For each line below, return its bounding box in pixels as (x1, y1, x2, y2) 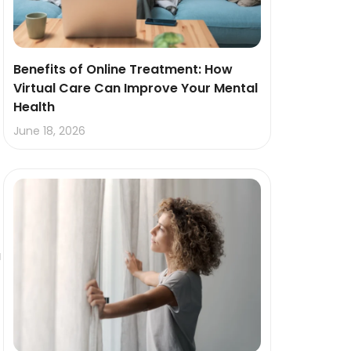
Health (13, 98, 55, 117)
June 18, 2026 (13, 123, 85, 139)
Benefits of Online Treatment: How (13, 60, 233, 79)
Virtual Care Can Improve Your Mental (13, 79, 258, 98)
